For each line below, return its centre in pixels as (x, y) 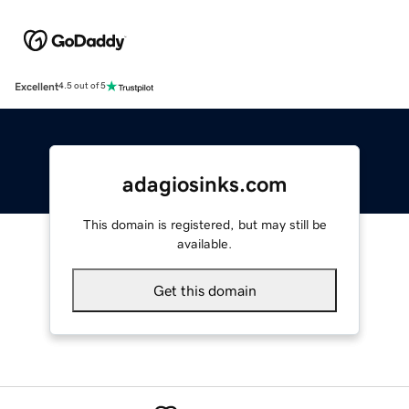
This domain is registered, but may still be (204, 224)
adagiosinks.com (204, 184)
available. (204, 243)
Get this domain (204, 290)
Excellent (37, 86)
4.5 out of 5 (82, 86)
